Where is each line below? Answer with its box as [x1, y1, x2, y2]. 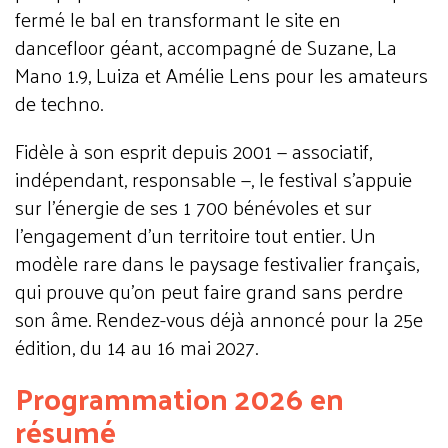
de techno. [15, 85, 103, 121]
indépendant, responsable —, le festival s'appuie [15, 161, 412, 197]
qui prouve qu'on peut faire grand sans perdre [15, 273, 403, 309]
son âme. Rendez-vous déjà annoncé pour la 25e [15, 301, 423, 337]
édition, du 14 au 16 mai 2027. [15, 329, 258, 365]
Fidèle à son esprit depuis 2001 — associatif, [15, 133, 372, 169]
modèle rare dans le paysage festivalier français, [15, 245, 419, 281]
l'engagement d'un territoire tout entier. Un [15, 217, 376, 253]
